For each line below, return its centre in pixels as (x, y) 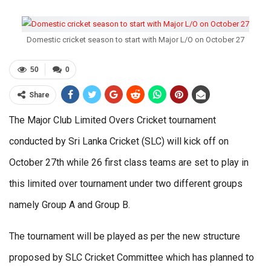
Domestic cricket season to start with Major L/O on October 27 (135, 40)
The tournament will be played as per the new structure (125, 237)
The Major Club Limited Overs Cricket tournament (113, 120)
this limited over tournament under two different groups (126, 184)
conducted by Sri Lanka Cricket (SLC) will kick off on (119, 142)
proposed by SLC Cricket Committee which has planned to (132, 258)
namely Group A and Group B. (70, 205)
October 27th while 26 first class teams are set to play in (129, 163)
